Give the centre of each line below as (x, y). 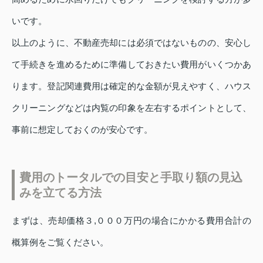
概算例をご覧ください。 (60, 242)
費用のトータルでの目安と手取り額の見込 (131, 178)
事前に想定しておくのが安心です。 (82, 130)
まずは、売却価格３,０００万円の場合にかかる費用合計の (131, 221)
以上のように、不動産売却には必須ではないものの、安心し (131, 43)
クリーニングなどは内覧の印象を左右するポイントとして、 (131, 108)
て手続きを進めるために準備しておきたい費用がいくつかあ (131, 65)
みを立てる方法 (60, 193)
